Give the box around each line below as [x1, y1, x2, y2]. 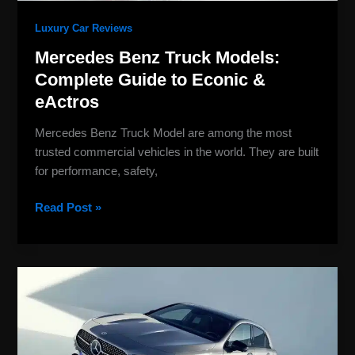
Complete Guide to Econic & [35, 69, 266, 90]
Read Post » [35, 200, 102, 214]
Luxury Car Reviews [35, 22, 133, 35]
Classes [34, 307, 78, 320]
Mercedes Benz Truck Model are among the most [35, 127, 292, 140]
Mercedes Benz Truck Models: [35, 47, 281, 67]
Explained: [34, 326, 94, 339]
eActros [35, 91, 100, 112]
